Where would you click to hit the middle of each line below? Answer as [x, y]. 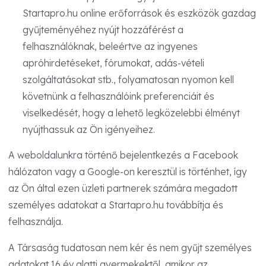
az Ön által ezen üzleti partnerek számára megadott [123, 189]
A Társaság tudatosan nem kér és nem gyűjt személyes [130, 248]
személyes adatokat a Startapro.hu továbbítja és [116, 205]
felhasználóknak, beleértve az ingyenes [110, 46]
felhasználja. [36, 222]
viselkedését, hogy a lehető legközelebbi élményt [131, 113]
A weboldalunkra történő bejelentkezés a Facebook [123, 155]
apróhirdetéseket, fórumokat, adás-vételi [113, 63]
